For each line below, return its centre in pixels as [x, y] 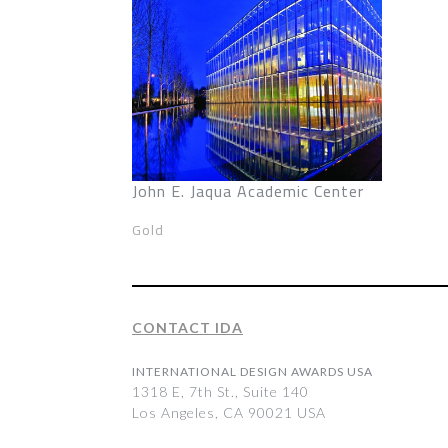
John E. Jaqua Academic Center [248, 191]
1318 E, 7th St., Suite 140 [220, 391]
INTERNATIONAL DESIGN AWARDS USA [252, 371]
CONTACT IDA [187, 327]
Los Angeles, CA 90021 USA [229, 412]
